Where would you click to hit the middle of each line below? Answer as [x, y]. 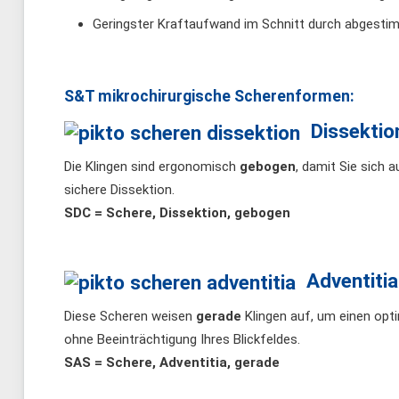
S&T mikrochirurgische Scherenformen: [209, 97]
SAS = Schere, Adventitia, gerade [172, 363]
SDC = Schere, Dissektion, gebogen [177, 213]
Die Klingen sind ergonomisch [152, 167]
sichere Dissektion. [119, 190]
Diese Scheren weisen [130, 317]
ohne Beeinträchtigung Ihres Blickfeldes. [182, 340]
